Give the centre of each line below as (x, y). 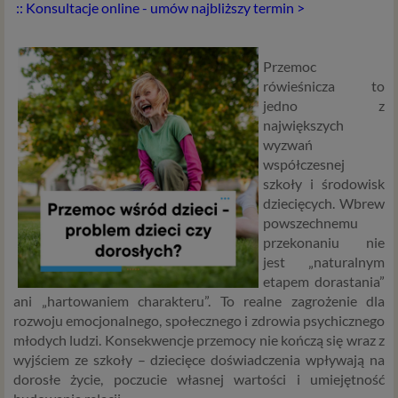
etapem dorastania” (324, 281)
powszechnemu (310, 223)
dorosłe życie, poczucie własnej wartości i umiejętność (199, 379)
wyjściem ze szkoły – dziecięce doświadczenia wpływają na (199, 359)
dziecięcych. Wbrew (324, 203)
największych (303, 125)
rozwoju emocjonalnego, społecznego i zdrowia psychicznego (199, 320)
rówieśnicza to (324, 86)
